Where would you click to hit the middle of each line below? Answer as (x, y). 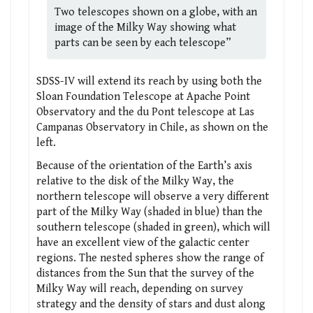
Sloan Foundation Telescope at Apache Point (143, 96)
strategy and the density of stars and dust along (151, 304)
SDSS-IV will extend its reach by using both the (149, 81)
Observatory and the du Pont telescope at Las (145, 112)
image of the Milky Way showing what (145, 27)
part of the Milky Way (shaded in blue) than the (150, 212)
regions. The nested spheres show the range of (150, 258)
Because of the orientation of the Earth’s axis (144, 166)
